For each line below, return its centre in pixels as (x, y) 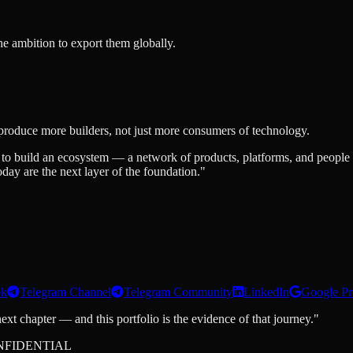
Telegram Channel (65, 292)
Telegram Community (178, 292)
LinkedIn (266, 292)
